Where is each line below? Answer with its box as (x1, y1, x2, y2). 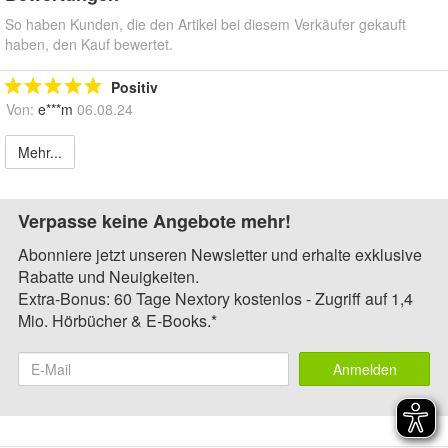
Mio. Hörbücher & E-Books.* (18, 308, 217, 332)
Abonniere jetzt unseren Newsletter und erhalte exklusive (18, 242, 422, 266)
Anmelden (332, 358, 397, 379)
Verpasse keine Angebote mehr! (18, 207, 291, 234)
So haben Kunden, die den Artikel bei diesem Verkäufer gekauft (5, 13, 406, 34)
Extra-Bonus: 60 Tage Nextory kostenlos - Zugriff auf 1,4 (18, 286, 413, 310)
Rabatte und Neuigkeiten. (18, 264, 199, 288)
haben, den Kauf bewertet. (5, 33, 173, 54)
